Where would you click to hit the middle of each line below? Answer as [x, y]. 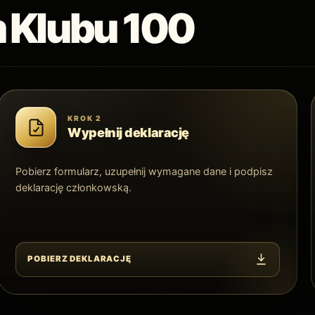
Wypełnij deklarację [128, 133]
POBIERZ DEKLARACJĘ [79, 259]
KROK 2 [85, 118]
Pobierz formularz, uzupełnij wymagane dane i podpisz [144, 172]
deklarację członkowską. [74, 188]
